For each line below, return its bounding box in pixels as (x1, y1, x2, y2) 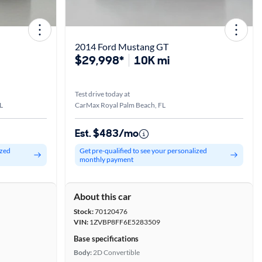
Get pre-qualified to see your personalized (80, 146, 207, 155)
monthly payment (80, 155, 133, 164)
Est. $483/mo (75, 126, 139, 140)
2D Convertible (93, 248, 140, 257)
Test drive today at (75, 89, 130, 98)
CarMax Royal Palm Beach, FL (75, 101, 166, 109)
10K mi (134, 53, 170, 68)
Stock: (74, 207, 94, 216)
